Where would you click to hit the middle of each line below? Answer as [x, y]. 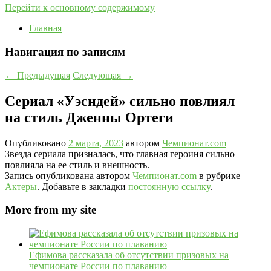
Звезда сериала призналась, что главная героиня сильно [120, 154]
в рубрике [218, 175]
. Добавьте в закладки [83, 186]
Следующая [98, 75]
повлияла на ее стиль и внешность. [77, 165]
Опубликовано [37, 143]
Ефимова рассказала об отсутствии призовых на [129, 255]
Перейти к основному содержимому [80, 8]
